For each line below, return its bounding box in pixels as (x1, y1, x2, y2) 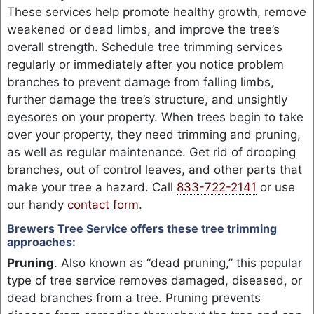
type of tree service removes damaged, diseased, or (6, 273, 302, 287)
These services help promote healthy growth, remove (6, 5, 306, 20)
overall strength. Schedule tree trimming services (6, 40, 282, 55)
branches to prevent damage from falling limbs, (6, 75, 274, 90)
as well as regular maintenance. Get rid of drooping (6, 145, 296, 160)
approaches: (6, 234, 76, 249)
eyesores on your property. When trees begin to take (6, 110, 303, 125)
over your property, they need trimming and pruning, (6, 128, 301, 142)
